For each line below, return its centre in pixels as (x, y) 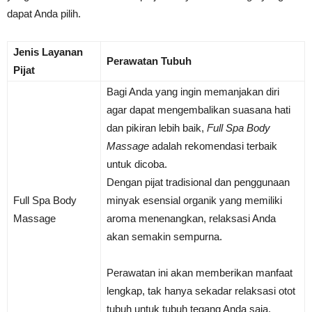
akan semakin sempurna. (164, 237)
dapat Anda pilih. (44, 14)
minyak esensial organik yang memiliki (194, 201)
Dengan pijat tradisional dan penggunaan (198, 182)
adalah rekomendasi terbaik (213, 146)
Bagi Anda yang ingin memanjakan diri (193, 92)
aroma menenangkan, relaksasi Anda (191, 219)
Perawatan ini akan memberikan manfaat (200, 273)
